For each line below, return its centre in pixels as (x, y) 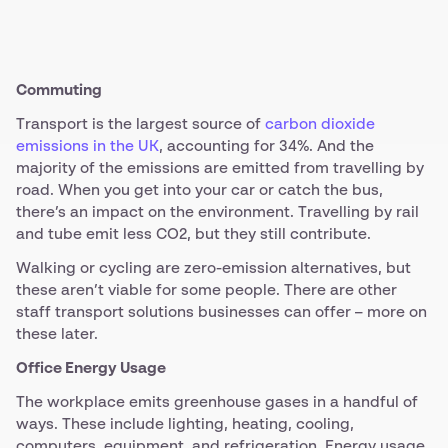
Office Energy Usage (91, 368)
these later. (57, 334)
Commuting (59, 90)
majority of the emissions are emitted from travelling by (220, 168)
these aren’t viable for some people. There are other (206, 290)
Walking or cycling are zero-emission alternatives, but (213, 268)
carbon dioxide (320, 124)
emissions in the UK (87, 146)
